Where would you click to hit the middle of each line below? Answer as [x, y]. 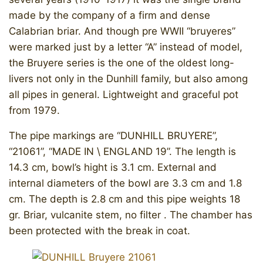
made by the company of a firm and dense [109, 16]
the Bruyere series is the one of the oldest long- [122, 63]
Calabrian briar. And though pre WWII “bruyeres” [122, 31]
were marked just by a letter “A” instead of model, [126, 47]
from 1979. [34, 111]
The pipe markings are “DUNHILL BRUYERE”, [113, 136]
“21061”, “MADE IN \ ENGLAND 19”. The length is [122, 152]
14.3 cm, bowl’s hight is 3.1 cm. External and [113, 168]
